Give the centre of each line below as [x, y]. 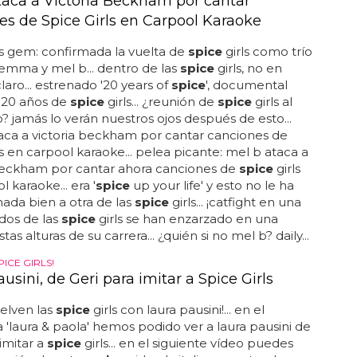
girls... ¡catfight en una [235, 202]
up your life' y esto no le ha [212, 185]
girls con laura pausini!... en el [177, 310]
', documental [246, 85]
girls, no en [248, 68]
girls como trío [267, 51]
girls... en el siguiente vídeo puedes [187, 343]
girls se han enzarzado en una [186, 219]
